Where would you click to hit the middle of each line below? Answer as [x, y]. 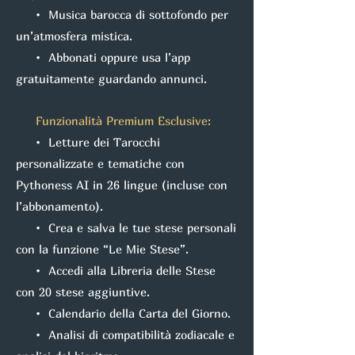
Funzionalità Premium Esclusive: [113, 120]
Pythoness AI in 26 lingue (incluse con [122, 185]
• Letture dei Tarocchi [88, 142]
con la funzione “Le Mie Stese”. [102, 249]
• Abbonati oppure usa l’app [103, 57]
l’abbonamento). [59, 206]
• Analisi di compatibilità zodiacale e [125, 334]
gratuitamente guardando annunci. [111, 78]
